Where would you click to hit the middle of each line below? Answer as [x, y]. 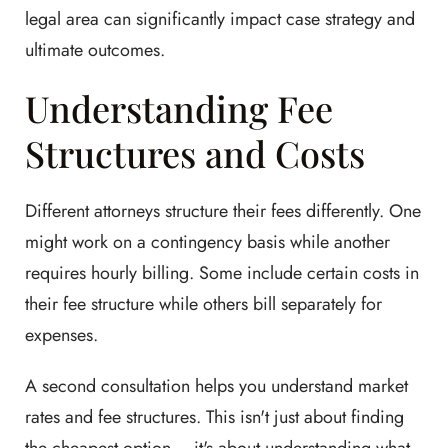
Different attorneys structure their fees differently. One [223, 211]
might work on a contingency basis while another [207, 242]
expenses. [61, 335]
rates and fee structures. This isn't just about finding [214, 417]
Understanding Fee [179, 108]
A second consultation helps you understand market [216, 386]
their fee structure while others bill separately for [203, 304]
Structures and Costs [195, 153]
